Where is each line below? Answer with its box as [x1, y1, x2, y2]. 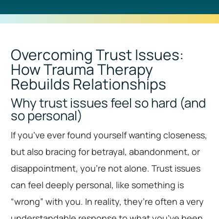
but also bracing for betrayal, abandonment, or [11, 146, 200, 158]
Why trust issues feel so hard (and [11, 94, 206, 112]
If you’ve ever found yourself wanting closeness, [11, 129, 208, 141]
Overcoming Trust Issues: [11, 44, 184, 65]
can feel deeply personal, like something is [11, 179, 184, 191]
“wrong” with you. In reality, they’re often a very [11, 196, 204, 208]
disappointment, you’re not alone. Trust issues [11, 162, 201, 175]
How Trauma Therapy [11, 59, 153, 80]
